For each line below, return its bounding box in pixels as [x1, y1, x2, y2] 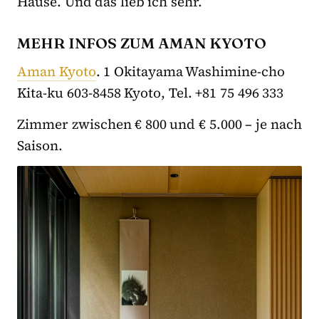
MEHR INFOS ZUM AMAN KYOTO [17, 33, 266, 52]
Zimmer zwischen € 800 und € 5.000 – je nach [17, 114, 302, 133]
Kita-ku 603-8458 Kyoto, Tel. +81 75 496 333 [17, 83, 284, 102]
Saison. [17, 135, 63, 155]
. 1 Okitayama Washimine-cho [95, 61, 286, 80]
